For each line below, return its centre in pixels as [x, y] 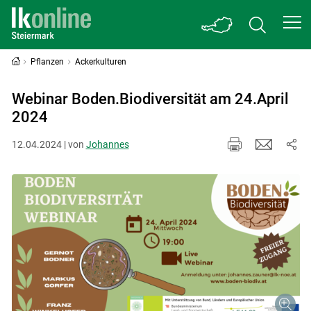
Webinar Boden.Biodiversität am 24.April [150, 99]
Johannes [107, 144]
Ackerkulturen [101, 62]
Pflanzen [48, 62]
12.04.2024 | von [49, 144]
